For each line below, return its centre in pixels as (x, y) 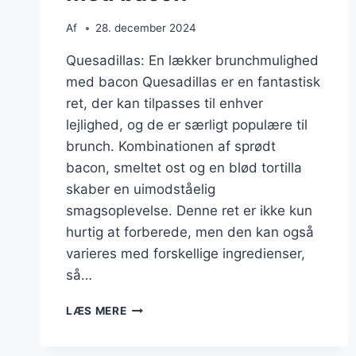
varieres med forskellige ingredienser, (186, 254)
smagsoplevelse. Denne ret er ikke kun (189, 211)
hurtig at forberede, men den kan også (190, 232)
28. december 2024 (146, 28)
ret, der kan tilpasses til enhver (164, 104)
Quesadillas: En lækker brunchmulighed (192, 61)
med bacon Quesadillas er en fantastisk (193, 82)
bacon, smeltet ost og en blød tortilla (184, 168)
